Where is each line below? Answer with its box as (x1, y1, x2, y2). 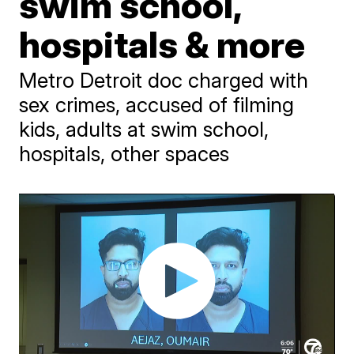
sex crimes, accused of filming (19, 92, 295, 117)
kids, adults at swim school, (19, 117, 269, 141)
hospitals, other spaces (19, 141, 230, 166)
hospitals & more (19, 22, 306, 66)
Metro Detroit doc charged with (19, 68, 309, 92)
